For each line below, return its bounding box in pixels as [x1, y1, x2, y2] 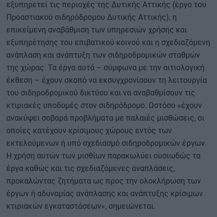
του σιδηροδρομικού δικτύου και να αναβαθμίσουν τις [6, 88, 195, 98]
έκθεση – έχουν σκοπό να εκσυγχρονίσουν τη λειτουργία [6, 76, 207, 85]
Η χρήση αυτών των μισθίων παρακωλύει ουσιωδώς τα [6, 151, 201, 161]
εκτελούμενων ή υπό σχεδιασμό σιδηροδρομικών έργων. [6, 139, 206, 148]
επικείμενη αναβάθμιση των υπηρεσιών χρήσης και [6, 25, 187, 35]
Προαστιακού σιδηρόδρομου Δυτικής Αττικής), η [6, 13, 177, 22]
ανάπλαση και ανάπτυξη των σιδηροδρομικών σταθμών [6, 50, 200, 60]
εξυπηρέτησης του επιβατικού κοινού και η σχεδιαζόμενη [6, 38, 210, 47]
